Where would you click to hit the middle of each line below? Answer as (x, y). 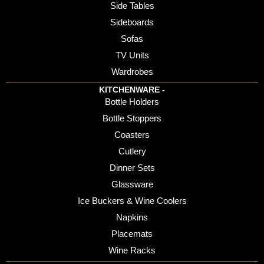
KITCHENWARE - (132, 90)
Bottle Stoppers (132, 118)
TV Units (132, 55)
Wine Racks (132, 250)
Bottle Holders (132, 102)
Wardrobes (132, 72)
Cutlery (132, 151)
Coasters (132, 135)
